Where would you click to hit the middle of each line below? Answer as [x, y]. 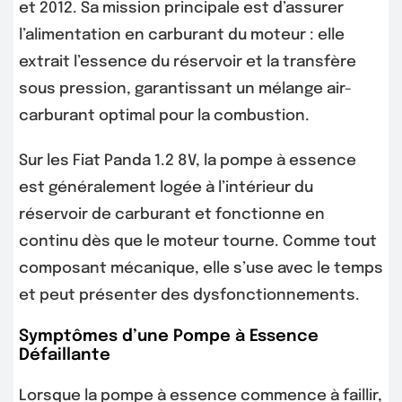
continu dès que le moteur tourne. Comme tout [198, 241]
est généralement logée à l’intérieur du [166, 188]
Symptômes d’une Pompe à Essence [169, 336]
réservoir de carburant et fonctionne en [172, 214]
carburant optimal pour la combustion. [164, 116]
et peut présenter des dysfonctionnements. [189, 295]
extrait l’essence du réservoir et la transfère [188, 62]
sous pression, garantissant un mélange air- [185, 89]
